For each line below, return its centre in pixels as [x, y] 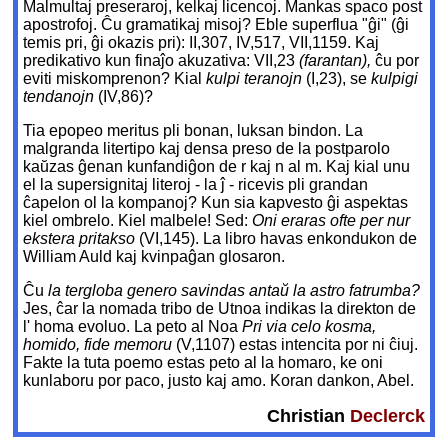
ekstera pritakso [81, 239]
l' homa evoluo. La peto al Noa [133, 327]
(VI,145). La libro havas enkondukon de [278, 239]
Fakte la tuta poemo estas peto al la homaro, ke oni [203, 363]
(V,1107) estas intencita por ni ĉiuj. [297, 345]
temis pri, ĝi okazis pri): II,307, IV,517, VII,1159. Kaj [201, 43]
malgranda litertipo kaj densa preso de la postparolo [207, 149]
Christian [308, 416]
